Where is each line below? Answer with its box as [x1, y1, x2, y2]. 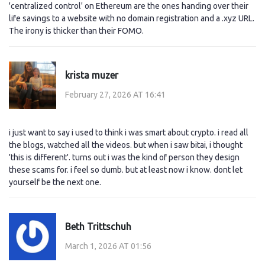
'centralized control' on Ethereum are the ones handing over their [9, 1, 248, 11]
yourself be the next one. [9, 177, 101, 188]
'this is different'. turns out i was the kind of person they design [9, 153, 240, 163]
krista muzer [65, 69, 118, 80]
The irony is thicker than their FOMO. [9, 26, 144, 36]
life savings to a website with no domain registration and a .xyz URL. [9, 14, 254, 24]
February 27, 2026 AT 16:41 [65, 89, 166, 99]
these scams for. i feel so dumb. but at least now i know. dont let [9, 165, 243, 175]
